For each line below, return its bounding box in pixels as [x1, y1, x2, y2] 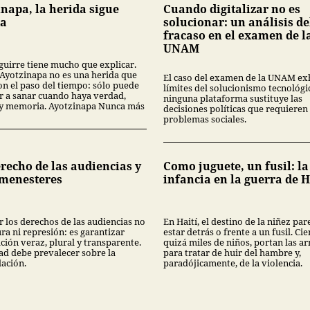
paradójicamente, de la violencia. [163, 256, 302, 269]
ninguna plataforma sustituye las [163, 91, 302, 104]
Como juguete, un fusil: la [163, 158, 309, 174]
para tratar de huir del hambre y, [163, 246, 301, 259]
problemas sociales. [163, 112, 246, 125]
